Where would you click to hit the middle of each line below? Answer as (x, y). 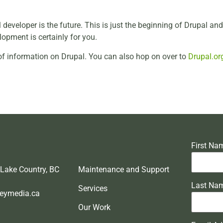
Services (93, 188)
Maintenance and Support (124, 169)
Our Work (95, 208)
